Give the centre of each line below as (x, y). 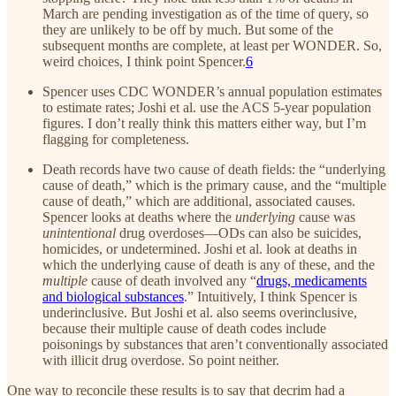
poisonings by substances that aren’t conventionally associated (215, 344)
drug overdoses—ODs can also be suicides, (240, 232)
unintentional (81, 232)
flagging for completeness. (116, 139)
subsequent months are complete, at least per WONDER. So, (212, 45)
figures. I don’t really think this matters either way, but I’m (204, 123)
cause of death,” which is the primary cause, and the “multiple (214, 185)
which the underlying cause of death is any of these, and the (209, 264)
